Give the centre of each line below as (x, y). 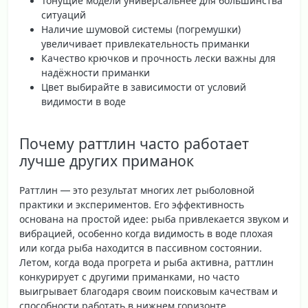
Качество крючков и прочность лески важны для (158, 58)
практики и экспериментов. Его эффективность (132, 205)
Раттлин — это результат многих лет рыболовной (137, 190)
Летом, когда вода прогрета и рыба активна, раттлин (146, 262)
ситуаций (64, 15)
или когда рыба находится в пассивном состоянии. (141, 248)
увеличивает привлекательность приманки (145, 44)
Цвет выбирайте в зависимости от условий (144, 87)
